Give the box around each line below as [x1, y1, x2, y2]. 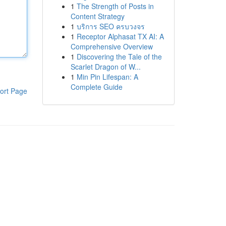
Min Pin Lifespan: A [76, 72, 138, 82]
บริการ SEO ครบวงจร [76, 21, 145, 31]
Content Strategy [70, 11, 125, 21]
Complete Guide [70, 82, 123, 92]
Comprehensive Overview [70, 41, 153, 51]
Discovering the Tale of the [76, 51, 162, 62]
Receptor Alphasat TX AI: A [76, 31, 164, 41]
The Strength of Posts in [76, 1, 154, 11]
